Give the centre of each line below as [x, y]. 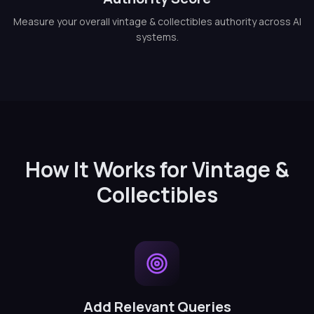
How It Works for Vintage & [157, 169]
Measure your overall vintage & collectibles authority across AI [157, 21]
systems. [157, 37]
